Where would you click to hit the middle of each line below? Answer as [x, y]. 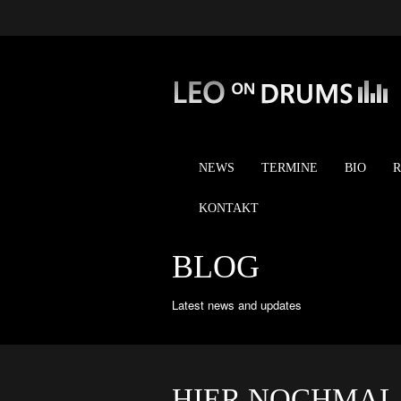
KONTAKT [229, 208]
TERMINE [290, 168]
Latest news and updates [237, 305]
